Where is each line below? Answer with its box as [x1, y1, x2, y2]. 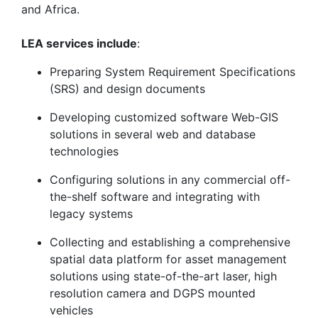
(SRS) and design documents [50, 81, 205, 96]
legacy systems [50, 206, 133, 221]
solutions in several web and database [50, 126, 256, 141]
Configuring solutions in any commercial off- [50, 172, 290, 187]
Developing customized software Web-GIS [50, 109, 278, 124]
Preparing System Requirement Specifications [50, 64, 295, 79]
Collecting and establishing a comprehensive [50, 234, 290, 249]
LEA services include [21, 35, 137, 50]
